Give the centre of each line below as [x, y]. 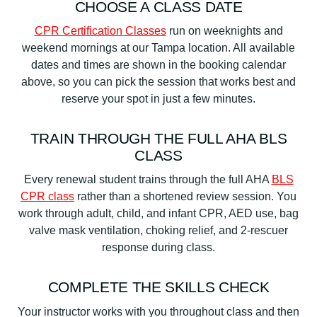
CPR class [47, 197]
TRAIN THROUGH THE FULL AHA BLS [158, 139]
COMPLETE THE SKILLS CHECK [158, 287]
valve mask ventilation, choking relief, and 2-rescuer [158, 231]
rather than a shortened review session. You [185, 197]
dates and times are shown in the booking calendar [158, 65]
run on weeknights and [224, 31]
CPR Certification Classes [100, 31]
